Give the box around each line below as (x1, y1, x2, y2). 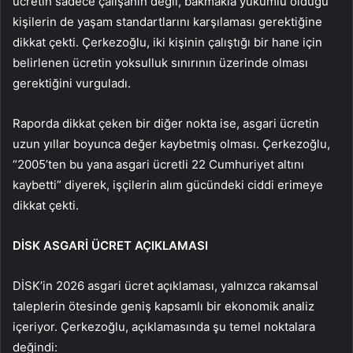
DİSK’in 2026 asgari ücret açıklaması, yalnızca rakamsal (13, 278, 318, 294)
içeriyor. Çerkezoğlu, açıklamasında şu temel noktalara (13, 319, 315, 335)
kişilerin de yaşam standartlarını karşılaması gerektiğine (13, 14, 322, 30)
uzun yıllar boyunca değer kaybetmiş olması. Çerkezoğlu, (13, 136, 330, 152)
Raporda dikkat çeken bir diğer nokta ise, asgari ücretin (13, 116, 319, 132)
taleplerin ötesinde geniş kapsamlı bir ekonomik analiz (13, 299, 314, 314)
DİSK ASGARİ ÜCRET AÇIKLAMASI (13, 238, 208, 254)
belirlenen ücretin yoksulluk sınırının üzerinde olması (13, 55, 308, 71)
